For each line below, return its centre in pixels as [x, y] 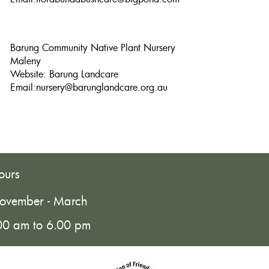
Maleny [26, 61]
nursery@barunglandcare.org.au [102, 87]
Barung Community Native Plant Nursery [93, 47]
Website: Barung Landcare [65, 74]
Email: [23, 87]
